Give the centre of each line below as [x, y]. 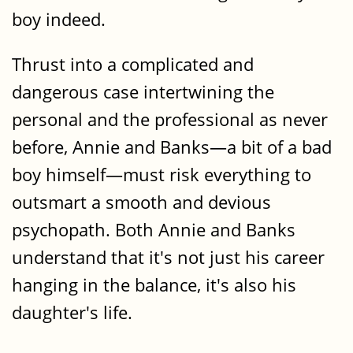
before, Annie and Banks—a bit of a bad [172, 147]
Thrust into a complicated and [133, 65]
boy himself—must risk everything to [162, 175]
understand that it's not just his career [168, 258]
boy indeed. [59, 19]
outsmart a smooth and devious [141, 203]
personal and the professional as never [170, 120]
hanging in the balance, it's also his [154, 285]
